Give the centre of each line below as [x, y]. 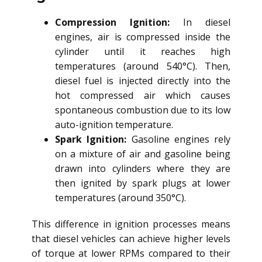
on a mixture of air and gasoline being [143, 154]
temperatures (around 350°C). [120, 198]
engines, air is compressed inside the [143, 37]
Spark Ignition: [91, 139]
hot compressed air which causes [143, 96]
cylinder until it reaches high [143, 52]
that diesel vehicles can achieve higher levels [131, 239]
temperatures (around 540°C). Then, [143, 66]
